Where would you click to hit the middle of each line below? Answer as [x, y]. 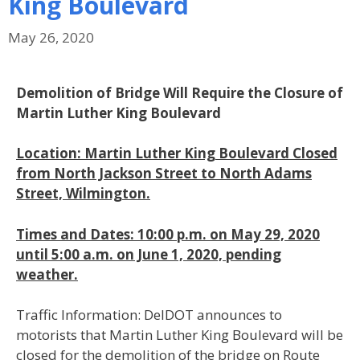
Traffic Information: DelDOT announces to [149, 315]
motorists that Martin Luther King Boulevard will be [180, 335]
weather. [47, 274]
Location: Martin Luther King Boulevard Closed [177, 153]
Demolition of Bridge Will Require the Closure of [180, 92]
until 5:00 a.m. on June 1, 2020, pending [149, 254]
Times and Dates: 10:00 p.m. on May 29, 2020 [168, 234]
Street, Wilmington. [83, 194]
